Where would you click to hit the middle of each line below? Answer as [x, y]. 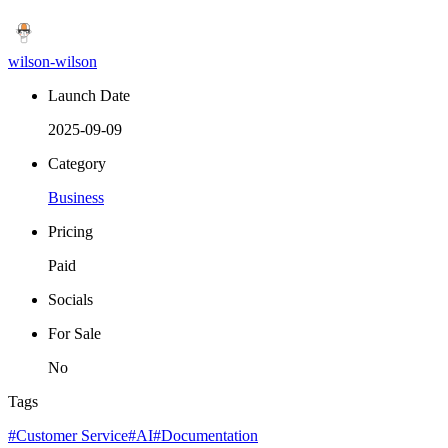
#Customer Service [68, 435]
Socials [70, 299]
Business [76, 197]
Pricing [70, 231]
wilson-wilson [52, 61]
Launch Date [89, 95]
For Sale [74, 333]
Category [77, 163]
